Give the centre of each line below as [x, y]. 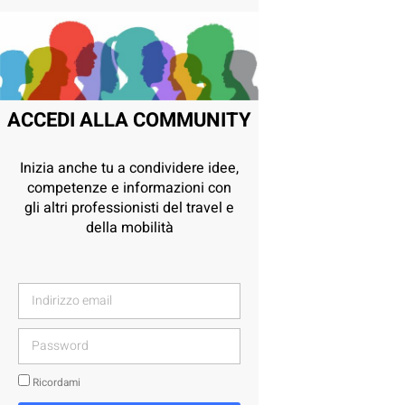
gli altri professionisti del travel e [129, 207]
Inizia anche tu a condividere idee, [129, 168]
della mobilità [129, 227]
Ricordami [55, 382]
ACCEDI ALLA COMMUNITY [129, 120]
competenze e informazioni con [129, 188]
